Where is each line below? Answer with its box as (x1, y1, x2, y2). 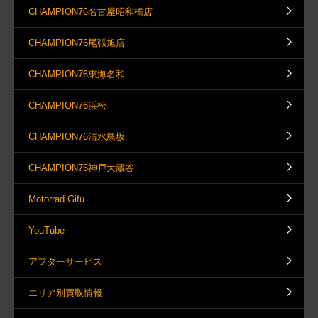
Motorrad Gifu (28, 193, 84, 204)
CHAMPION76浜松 (28, 99, 106, 111)
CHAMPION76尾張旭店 (28, 37, 125, 48)
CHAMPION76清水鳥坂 (28, 131, 125, 142)
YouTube (28, 224, 65, 236)
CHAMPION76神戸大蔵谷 (28, 162, 134, 173)
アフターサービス (28, 256, 102, 267)
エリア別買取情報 (28, 287, 102, 298)
